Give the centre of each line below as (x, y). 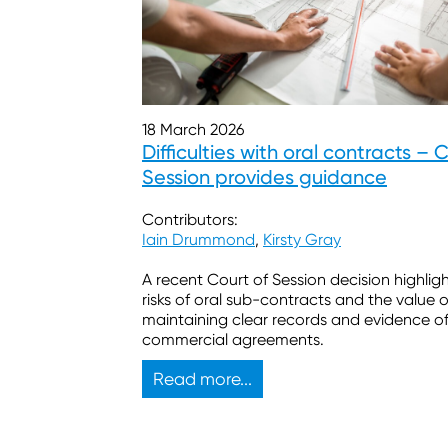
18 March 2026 (193, 129)
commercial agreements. (233, 339)
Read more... (202, 378)
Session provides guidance (264, 176)
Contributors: (190, 219)
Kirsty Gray (302, 239)
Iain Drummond (198, 239)
